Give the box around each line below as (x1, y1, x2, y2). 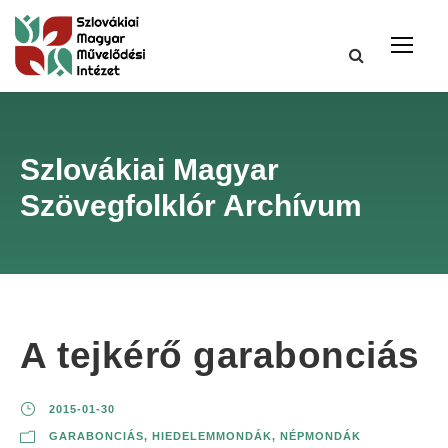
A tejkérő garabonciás (20, 335, 420, 377)
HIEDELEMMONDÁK (152, 430, 272, 443)
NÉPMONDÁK (280, 430, 361, 443)
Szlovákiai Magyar (20, 153, 279, 187)
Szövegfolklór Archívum (20, 189, 362, 223)
